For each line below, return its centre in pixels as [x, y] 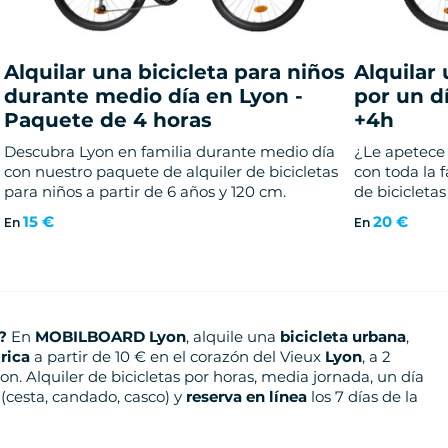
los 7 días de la [362, 397]
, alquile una [233, 337]
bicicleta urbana [343, 337]
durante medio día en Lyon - [153, 96]
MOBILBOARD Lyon [110, 337]
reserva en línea [246, 397]
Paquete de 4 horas [107, 120]
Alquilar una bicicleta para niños [174, 72]
